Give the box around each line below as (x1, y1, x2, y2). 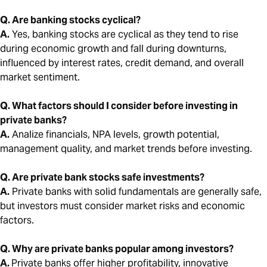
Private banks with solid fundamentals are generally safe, (10, 185, 262, 198)
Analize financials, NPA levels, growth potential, (10, 128, 219, 141)
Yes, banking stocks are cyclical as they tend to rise (10, 28, 238, 41)
